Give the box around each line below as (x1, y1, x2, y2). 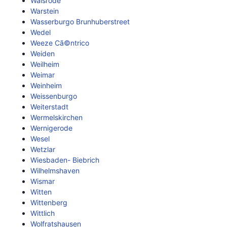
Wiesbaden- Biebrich (30, 156, 99, 164)
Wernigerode (30, 124, 72, 132)
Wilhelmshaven (30, 166, 80, 175)
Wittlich (30, 209, 55, 217)
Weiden (30, 49, 55, 58)
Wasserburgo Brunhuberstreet (30, 17, 130, 26)
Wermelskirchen (30, 113, 83, 122)
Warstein (30, 7, 59, 15)
